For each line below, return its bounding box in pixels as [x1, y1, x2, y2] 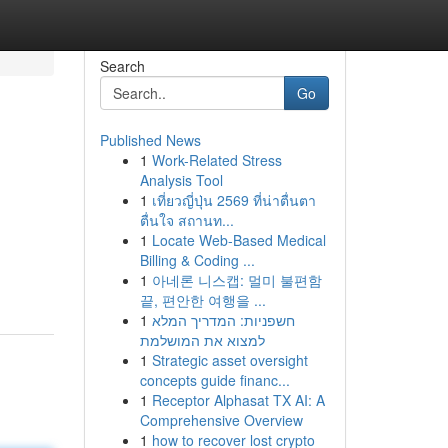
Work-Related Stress [151, 150, 282, 170]
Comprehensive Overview [139, 410, 303, 430]
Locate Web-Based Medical [151, 230, 326, 250]
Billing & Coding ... [139, 250, 255, 270]
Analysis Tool [139, 170, 223, 190]
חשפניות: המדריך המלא [151, 310, 295, 330]
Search [99, 56, 145, 76]
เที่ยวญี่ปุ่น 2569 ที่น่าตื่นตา [151, 190, 316, 210]
